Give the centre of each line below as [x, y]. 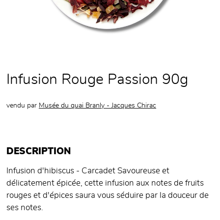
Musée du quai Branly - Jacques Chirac [97, 106]
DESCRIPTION [39, 152]
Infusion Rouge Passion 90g [97, 80]
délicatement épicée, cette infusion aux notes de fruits [105, 183]
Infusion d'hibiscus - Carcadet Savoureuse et [88, 171]
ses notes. [25, 208]
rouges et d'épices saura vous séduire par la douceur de [108, 196]
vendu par [23, 106]
